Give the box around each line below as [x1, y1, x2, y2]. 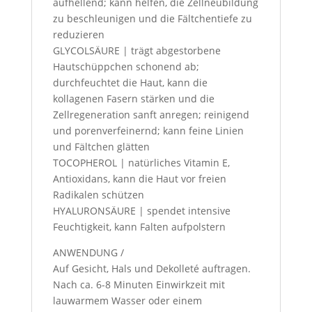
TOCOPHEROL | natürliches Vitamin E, [52, 156, 230, 169]
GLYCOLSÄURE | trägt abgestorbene [52, 44, 221, 57]
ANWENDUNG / [52, 246, 124, 259]
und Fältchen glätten [52, 140, 150, 153]
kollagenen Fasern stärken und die [52, 92, 214, 105]
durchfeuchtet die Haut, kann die [52, 76, 208, 89]
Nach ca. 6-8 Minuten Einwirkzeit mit [52, 278, 225, 291]
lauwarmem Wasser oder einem [52, 294, 202, 307]
